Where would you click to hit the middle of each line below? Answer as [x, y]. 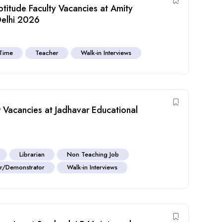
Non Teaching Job [93, 154]
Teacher [47, 53]
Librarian [32, 154]
